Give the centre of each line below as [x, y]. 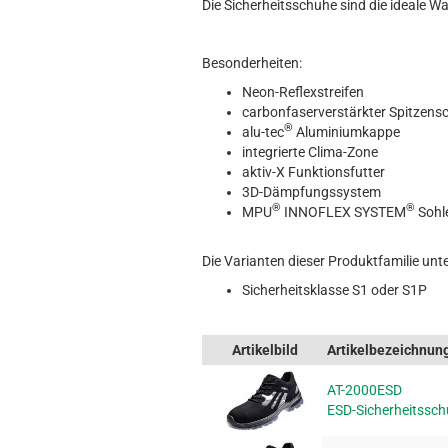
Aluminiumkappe [346, 131]
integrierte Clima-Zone [310, 151]
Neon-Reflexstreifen [303, 91]
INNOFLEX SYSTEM [343, 211]
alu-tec [263, 131]
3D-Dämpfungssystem [311, 191]
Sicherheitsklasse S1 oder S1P [334, 289]
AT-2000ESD [364, 389]
